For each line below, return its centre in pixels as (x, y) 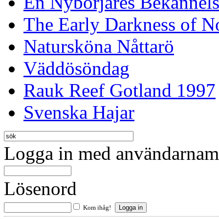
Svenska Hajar (79, 112)
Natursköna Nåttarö (99, 46)
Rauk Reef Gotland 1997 (120, 90)
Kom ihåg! (97, 207)
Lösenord (40, 188)
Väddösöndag (77, 68)
